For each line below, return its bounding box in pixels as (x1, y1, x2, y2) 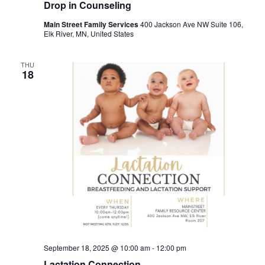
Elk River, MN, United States (43, 28, 134, 39)
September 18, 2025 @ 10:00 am (43, 242, 150, 253)
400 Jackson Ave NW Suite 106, (140, 19, 243, 30)
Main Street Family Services (43, 19, 140, 30)
